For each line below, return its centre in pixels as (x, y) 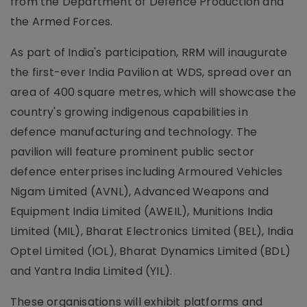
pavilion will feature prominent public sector (133, 152)
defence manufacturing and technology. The (134, 132)
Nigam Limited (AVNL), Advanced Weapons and (140, 192)
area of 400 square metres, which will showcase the (153, 92)
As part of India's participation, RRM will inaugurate (149, 52)
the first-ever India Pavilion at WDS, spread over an (151, 72)
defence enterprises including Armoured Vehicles (147, 172)
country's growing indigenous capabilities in (129, 112)
